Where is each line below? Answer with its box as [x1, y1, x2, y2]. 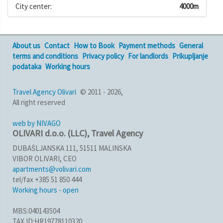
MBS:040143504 [12, 206, 60, 216]
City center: [15, 1, 52, 11]
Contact [44, 40, 70, 50]
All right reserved [12, 97, 65, 107]
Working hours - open [12, 185, 79, 195]
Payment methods [118, 40, 175, 50]
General [179, 40, 203, 50]
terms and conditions [12, 51, 78, 61]
